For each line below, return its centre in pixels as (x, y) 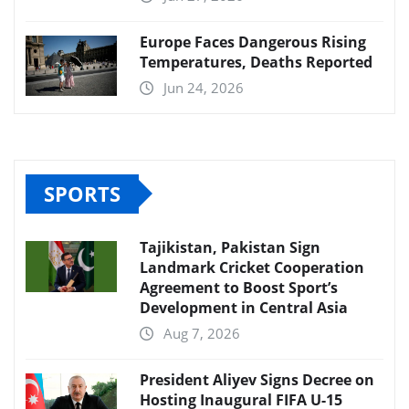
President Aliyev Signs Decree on (257, 379)
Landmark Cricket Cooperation (252, 267)
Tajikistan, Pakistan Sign (230, 247)
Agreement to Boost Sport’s (239, 287)
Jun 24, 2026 (204, 87)
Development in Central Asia (244, 307)
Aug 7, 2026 (202, 333)
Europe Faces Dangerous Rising (253, 42)
